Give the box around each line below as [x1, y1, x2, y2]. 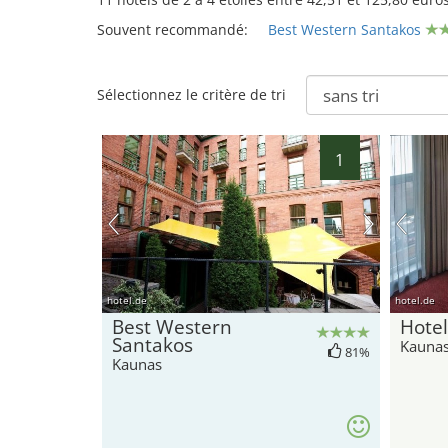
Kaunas [112, 353, 162, 374]
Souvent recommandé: [97, 20, 248, 39]
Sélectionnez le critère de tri [97, 85, 286, 104]
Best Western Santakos [268, 20, 421, 39]
